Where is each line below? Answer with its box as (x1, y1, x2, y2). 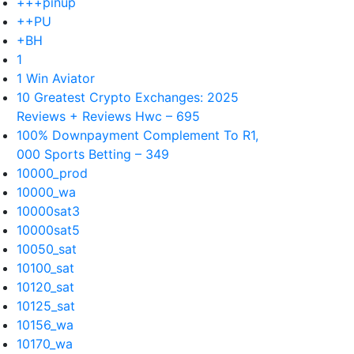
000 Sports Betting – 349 (17, 146, 169, 162)
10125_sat (17, 298, 75, 314)
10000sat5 (17, 222, 80, 238)
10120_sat (17, 279, 74, 295)
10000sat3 (17, 203, 80, 219)
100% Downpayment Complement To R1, (17, 127, 258, 143)
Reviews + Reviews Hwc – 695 (17, 108, 200, 124)
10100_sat (17, 260, 74, 276)
